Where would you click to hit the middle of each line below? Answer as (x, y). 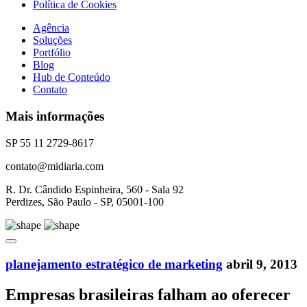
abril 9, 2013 (262, 264)
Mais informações (55, 116)
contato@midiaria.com (54, 166)
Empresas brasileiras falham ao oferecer (148, 294)
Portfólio (52, 53)
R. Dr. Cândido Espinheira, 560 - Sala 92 (95, 189)
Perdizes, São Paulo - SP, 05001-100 (85, 201)
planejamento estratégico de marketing (114, 264)
